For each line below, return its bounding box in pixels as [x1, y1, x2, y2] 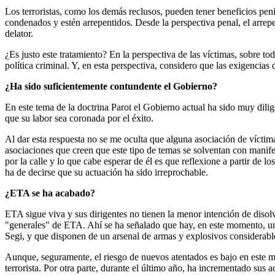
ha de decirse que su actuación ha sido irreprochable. [5, 166, 208, 177]
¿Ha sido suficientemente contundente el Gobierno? [5, 80, 217, 91]
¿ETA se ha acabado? [5, 187, 95, 198]
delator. [5, 28, 33, 39]
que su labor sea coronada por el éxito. [5, 112, 153, 123]
